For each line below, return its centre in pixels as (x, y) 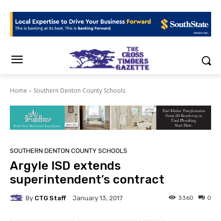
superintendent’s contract (87, 180)
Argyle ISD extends (65, 166)
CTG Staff (50, 198)
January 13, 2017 (98, 198)
